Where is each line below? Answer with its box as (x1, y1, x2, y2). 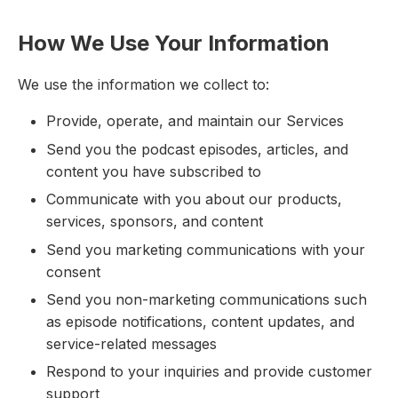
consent (46, 262, 100, 281)
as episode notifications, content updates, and (46, 313, 354, 331)
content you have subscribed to (46, 162, 261, 180)
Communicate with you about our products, (46, 190, 342, 209)
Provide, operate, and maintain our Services (46, 112, 344, 131)
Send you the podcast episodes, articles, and (46, 139, 348, 158)
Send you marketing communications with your (46, 240, 365, 259)
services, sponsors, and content (46, 212, 263, 231)
